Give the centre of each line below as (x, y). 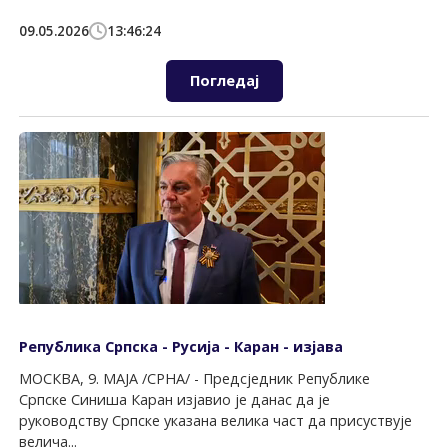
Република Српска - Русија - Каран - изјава (181, 347)
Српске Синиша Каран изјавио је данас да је (175, 399)
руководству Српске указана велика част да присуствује (216, 420)
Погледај (224, 81)
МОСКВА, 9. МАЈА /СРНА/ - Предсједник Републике (195, 378)
